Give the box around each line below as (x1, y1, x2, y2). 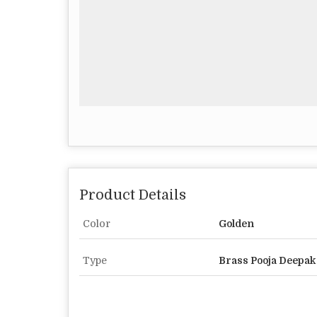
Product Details (79, 187, 186, 204)
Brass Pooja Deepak (219, 255, 316, 267)
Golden (219, 218, 254, 230)
